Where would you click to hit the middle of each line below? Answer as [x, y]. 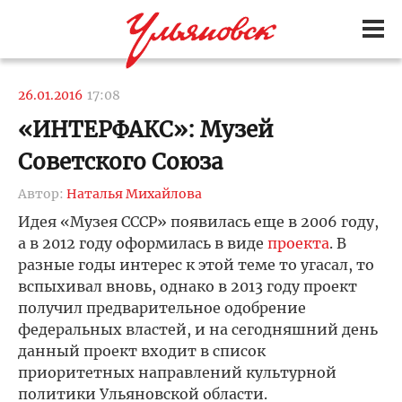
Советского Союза [120, 162]
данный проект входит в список [142, 351]
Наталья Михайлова [134, 194]
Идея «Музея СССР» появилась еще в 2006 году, [198, 222]
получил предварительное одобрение [162, 308]
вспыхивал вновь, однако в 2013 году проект [188, 286]
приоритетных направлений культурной [177, 372]
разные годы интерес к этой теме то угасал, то [196, 265]
